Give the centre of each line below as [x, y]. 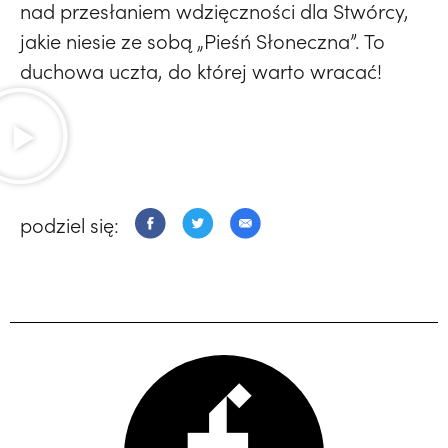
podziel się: [69, 224]
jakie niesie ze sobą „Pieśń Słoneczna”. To [202, 41]
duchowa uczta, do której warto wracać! [201, 71]
